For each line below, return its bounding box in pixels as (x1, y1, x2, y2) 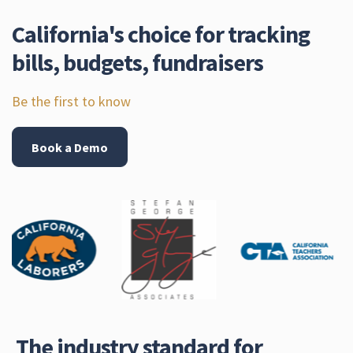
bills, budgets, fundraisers (12, 46, 263, 77)
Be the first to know (12, 91, 131, 110)
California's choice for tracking (12, 18, 310, 49)
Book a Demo (32, 139, 108, 155)
